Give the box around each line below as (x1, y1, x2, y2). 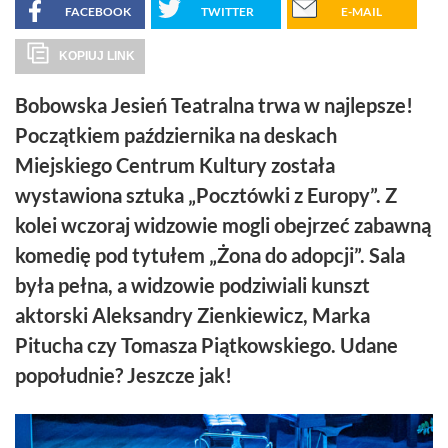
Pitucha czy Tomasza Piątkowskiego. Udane (15, 333, 398, 358)
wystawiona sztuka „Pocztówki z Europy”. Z (15, 183, 397, 208)
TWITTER (201, 3, 254, 19)
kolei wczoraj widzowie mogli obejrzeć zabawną (15, 213, 431, 238)
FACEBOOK (65, 3, 131, 19)
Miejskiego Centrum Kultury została (15, 153, 335, 178)
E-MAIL (341, 3, 382, 19)
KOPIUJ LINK (59, 48, 135, 63)
